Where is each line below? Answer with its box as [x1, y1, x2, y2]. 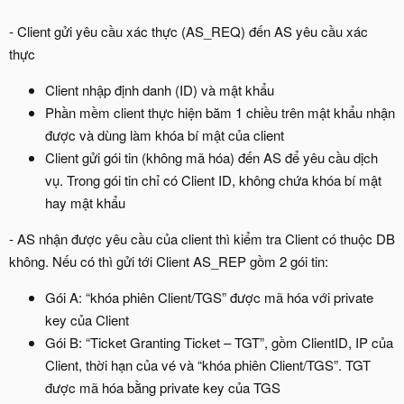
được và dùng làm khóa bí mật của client [45, 125, 284, 144]
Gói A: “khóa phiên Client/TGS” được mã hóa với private [45, 288, 373, 307]
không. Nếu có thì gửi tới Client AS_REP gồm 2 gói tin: [9, 252, 328, 271]
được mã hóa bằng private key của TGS [45, 378, 280, 397]
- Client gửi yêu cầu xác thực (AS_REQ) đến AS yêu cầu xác [9, 22, 368, 41]
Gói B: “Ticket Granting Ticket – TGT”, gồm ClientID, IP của [45, 333, 393, 352]
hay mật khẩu [45, 193, 125, 212]
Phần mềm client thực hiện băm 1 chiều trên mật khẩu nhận [45, 103, 395, 122]
